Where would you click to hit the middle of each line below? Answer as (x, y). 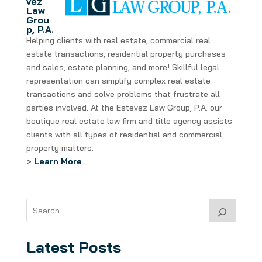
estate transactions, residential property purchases (126, 54)
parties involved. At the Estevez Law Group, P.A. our (124, 108)
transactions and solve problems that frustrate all (123, 94)
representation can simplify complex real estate (118, 81)
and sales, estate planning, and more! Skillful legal (123, 67)
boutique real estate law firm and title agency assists (129, 121)
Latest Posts (73, 247)
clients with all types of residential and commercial (124, 135)
